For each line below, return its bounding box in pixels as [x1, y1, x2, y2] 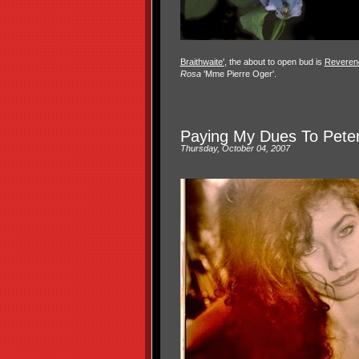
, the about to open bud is [224, 56, 325, 67]
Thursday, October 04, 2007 [179, 143, 290, 153]
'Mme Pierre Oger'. [203, 68, 276, 79]
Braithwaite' [179, 56, 224, 67]
